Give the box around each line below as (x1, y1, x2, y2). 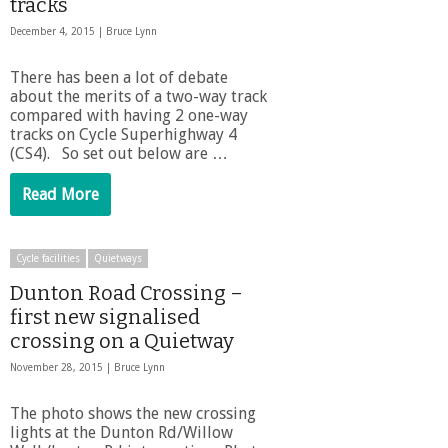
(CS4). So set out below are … (10, 143, 228, 163)
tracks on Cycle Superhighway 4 (10, 124, 237, 144)
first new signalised (10, 304, 200, 329)
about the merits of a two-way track (10, 86, 267, 106)
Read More (22, 184, 99, 204)
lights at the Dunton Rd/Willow (10, 422, 233, 442)
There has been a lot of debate (10, 67, 228, 87)
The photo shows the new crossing (10, 403, 256, 423)
